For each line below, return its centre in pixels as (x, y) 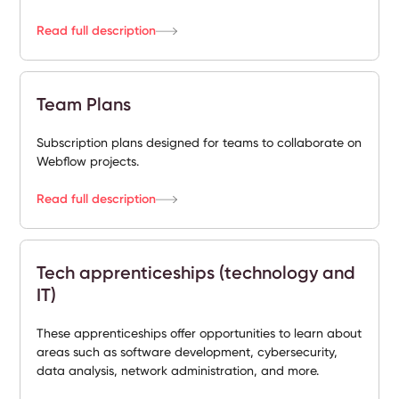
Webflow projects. (88, 161)
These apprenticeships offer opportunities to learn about (199, 333)
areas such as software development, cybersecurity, (187, 352)
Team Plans (84, 104)
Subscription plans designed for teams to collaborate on (199, 142)
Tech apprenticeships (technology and (196, 273)
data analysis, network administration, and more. (178, 370)
